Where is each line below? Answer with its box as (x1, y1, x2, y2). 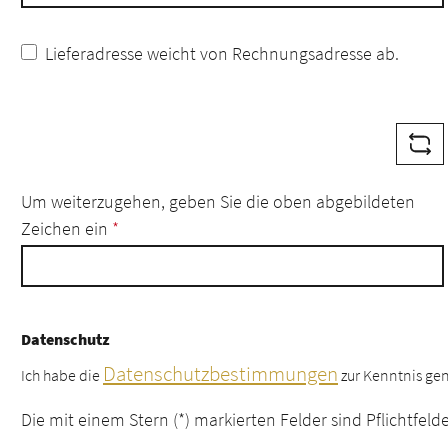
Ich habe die (21, 364, 103, 385)
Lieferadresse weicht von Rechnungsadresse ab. (45, 42, 399, 65)
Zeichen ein (21, 216, 112, 240)
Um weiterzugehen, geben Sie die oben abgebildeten (21, 189, 415, 213)
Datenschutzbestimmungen (103, 360, 338, 387)
